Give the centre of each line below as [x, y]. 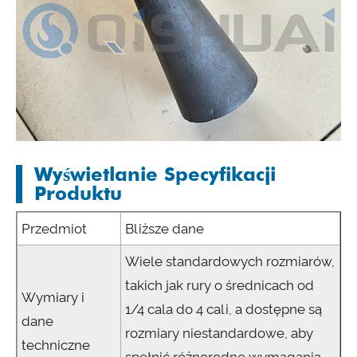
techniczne [56, 345]
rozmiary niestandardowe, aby [219, 333]
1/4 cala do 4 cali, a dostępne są [224, 310]
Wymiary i [53, 298]
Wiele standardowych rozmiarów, [230, 262]
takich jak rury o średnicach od [220, 286]
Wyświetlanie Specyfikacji [155, 175]
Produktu [78, 194]
